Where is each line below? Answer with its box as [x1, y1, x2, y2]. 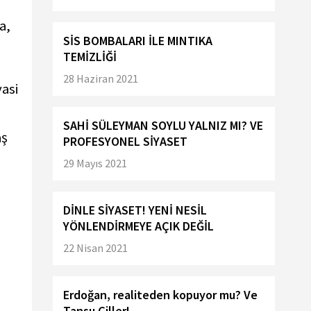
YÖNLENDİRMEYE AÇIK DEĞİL [63, 218, 214, 234]
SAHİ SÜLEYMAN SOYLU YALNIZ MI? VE [63, 117, 263, 133]
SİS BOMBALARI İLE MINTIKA [63, 33, 212, 49]
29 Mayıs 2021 [63, 156, 127, 170]
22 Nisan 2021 [63, 241, 128, 255]
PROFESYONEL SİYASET [63, 133, 187, 149]
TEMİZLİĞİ [63, 49, 117, 65]
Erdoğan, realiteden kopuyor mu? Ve [63, 287, 258, 303]
